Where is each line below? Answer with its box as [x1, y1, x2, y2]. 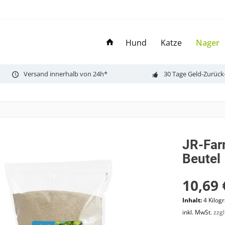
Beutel [182, 151, 220, 166]
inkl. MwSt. [182, 208, 213, 216]
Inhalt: [182, 196, 203, 204]
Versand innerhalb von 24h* [24, 69, 107, 78]
